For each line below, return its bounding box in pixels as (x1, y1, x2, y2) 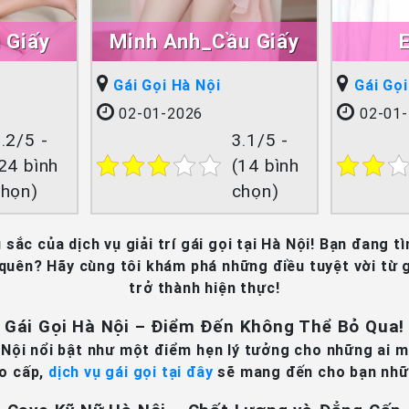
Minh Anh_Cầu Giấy (110, 29, 299, 54)
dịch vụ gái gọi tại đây (48, 362, 214, 381)
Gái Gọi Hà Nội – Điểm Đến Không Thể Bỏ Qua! (4, 315, 405, 337)
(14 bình (231, 154, 299, 176)
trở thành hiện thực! (129, 278, 280, 297)
